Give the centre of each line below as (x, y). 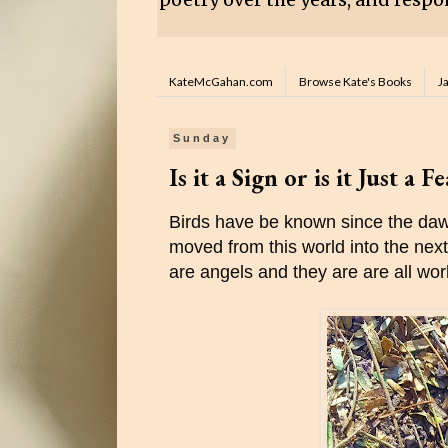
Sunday (202, 138)
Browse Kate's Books (355, 82)
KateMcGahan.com (221, 82)
